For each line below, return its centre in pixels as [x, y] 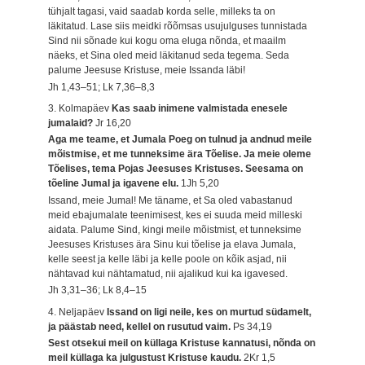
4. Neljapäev [78, 312]
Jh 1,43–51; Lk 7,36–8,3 [102, 87]
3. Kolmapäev [80, 109]
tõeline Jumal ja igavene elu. [115, 184]
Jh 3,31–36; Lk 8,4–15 [98, 290]
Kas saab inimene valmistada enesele [200, 109]
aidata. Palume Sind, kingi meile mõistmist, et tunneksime [175, 229]
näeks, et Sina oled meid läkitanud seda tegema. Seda [169, 56]
